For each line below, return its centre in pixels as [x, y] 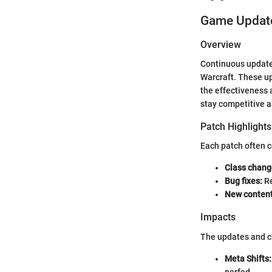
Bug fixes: [243, 181]
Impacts [218, 217]
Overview [221, 45]
